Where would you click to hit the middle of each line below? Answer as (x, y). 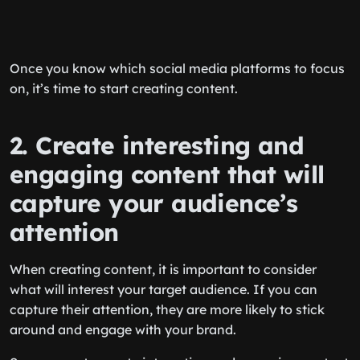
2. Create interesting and (157, 145)
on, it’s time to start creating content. (124, 88)
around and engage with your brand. (123, 329)
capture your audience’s (154, 203)
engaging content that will (167, 174)
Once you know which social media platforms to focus (177, 68)
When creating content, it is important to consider (163, 269)
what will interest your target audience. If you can (164, 289)
